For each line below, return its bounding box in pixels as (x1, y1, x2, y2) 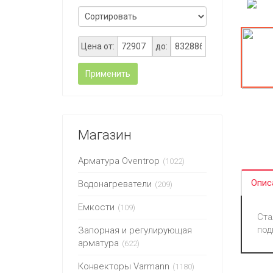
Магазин (78, 127, 132, 143)
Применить (85, 69, 130, 79)
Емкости (78, 202, 115, 213)
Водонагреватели (78, 179, 152, 190)
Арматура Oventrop (78, 155, 160, 166)
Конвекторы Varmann (78, 261, 169, 272)
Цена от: (81, 41, 115, 51)
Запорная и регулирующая (78, 225, 192, 236)
